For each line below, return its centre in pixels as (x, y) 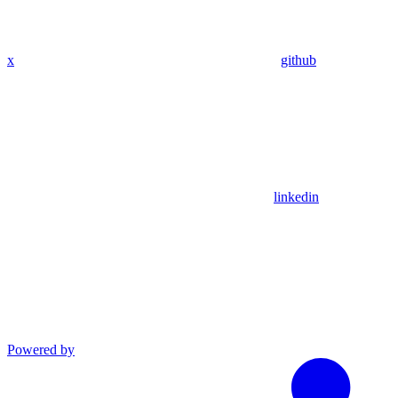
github (298, 60)
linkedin (296, 197)
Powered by (41, 350)
